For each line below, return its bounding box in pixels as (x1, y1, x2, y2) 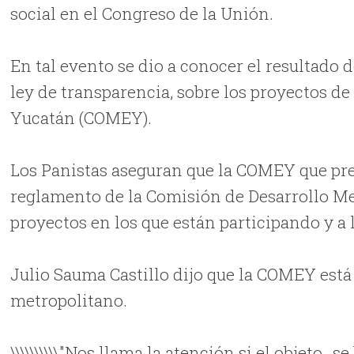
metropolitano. (10, 288, 128, 311)
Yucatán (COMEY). (10, 106, 153, 129)
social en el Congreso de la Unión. (10, 2, 274, 24)
